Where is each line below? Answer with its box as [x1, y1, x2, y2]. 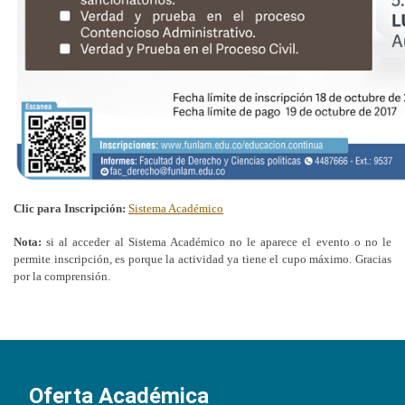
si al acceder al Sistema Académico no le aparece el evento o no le [42, 235, 391, 250]
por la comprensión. [14, 269, 113, 284]
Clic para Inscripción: [14, 202, 128, 216]
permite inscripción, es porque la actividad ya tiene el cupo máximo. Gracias [14, 252, 391, 267]
